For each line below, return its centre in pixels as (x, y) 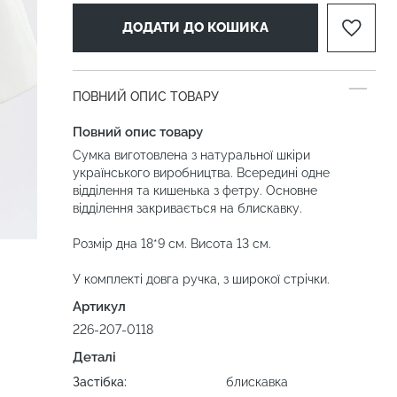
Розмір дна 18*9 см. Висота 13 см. (172, 244)
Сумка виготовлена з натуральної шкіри (191, 155)
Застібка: (100, 382)
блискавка (257, 382)
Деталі (94, 357)
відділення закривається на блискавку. (187, 208)
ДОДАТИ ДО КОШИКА (195, 27)
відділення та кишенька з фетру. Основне (195, 191)
